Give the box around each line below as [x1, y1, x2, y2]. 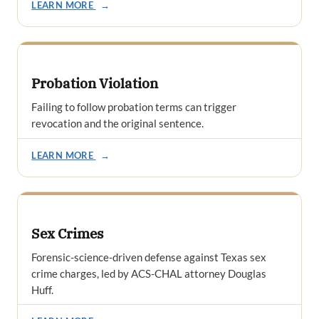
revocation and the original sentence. [31, 116, 204, 130]
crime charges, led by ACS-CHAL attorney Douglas [31, 266, 267, 280]
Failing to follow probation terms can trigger [31, 100, 237, 113]
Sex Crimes [31, 224, 104, 242]
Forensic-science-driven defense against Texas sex [31, 250, 267, 263]
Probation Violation [31, 75, 159, 93]
